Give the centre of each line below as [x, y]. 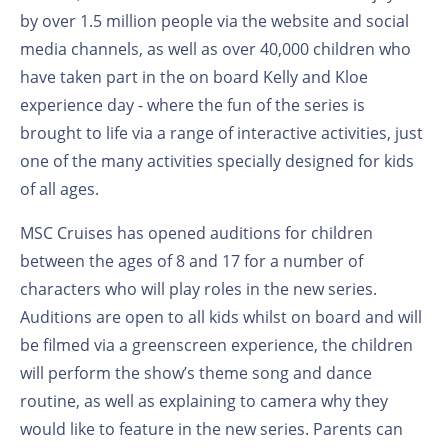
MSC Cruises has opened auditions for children [196, 232]
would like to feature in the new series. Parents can [211, 428]
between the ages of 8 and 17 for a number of [191, 260]
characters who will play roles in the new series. [198, 288]
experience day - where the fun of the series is [192, 104]
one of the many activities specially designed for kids [217, 160]
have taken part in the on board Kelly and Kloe [194, 76]
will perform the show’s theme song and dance [196, 372]
